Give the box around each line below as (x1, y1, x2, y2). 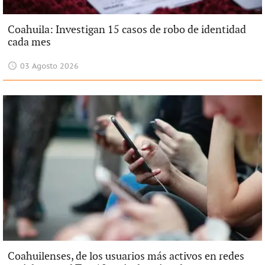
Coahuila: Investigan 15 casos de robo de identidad (7, 23, 246, 36)
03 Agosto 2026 (20, 62, 79, 71)
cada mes (7, 35, 51, 49)
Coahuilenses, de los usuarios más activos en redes (7, 250, 244, 263)
